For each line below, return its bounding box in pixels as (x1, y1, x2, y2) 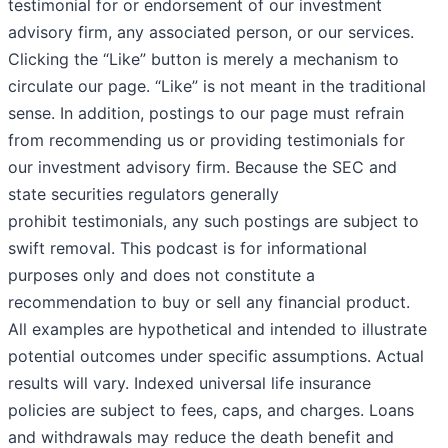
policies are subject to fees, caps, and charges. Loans (8, 400, 414, 421)
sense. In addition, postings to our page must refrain (8, 103, 404, 124)
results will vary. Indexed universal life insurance (8, 373, 371, 394)
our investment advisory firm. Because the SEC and (8, 157, 397, 178)
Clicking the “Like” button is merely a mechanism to (8, 49, 399, 70)
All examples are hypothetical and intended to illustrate (8, 319, 427, 340)
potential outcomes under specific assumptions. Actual (8, 346, 424, 367)
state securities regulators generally (8, 184, 279, 205)
